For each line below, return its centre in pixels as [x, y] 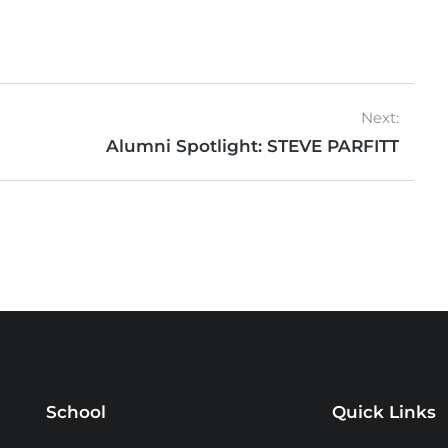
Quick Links [384, 412]
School [76, 412]
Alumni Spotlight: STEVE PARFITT [252, 146]
